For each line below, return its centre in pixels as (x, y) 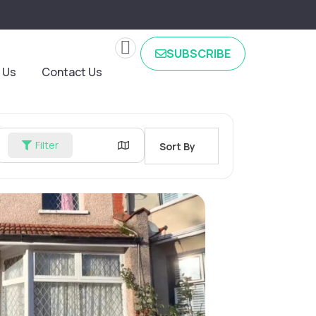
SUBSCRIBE (199, 54)
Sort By (177, 146)
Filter (47, 145)
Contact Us (72, 72)
